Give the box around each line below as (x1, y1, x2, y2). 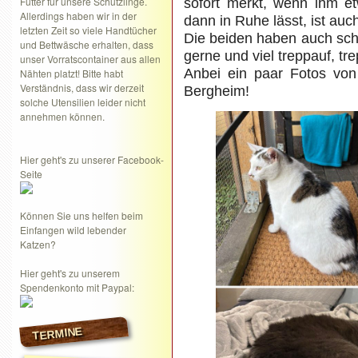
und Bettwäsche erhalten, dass (20, 38, 153, 51)
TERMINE (31, 324, 83, 343)
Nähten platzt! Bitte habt (20, 66, 123, 80)
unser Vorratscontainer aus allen (20, 52, 161, 66)
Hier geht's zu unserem (20, 266, 120, 280)
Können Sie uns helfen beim (20, 209, 143, 222)
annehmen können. (20, 109, 105, 123)
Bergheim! (184, 83, 249, 99)
